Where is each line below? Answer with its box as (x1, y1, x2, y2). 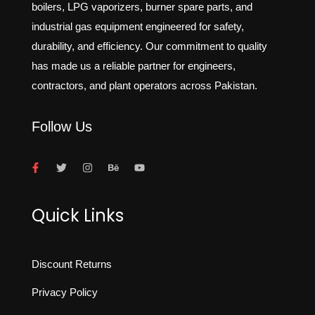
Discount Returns (32, 257, 112, 270)
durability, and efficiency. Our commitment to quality (32, 40, 267, 53)
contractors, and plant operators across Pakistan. (32, 79, 257, 92)
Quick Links (32, 203, 124, 227)
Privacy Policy (32, 285, 98, 298)
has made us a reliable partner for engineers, (32, 60, 236, 72)
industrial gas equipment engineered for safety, (32, 20, 244, 33)
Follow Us (32, 118, 92, 134)
